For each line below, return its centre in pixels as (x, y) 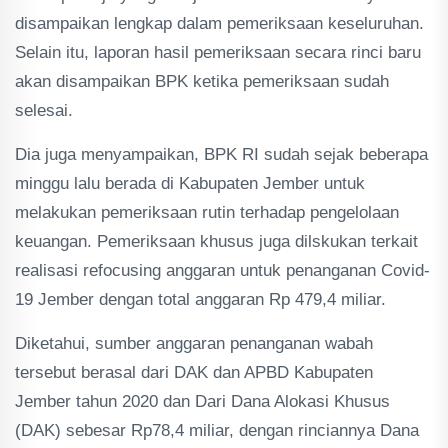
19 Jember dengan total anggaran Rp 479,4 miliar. (200, 299)
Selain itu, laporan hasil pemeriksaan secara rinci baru (218, 52)
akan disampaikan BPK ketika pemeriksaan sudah (202, 81)
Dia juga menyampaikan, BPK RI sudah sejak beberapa (221, 154)
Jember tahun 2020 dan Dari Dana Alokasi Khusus (202, 401)
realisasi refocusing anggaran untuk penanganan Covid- (222, 270)
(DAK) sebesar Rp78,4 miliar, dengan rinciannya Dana (217, 430)
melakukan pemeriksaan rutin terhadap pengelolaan (207, 212)
